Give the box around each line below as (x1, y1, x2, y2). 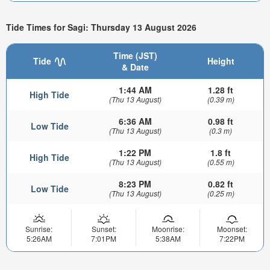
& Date (121, 61, 149, 74)
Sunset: (91, 224, 116, 234)
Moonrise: (151, 224, 184, 234)
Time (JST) (113, 49, 157, 62)
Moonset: (216, 224, 247, 234)
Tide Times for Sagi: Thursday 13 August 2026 (6, 21, 196, 34)
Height (207, 55, 234, 67)
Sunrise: (25, 224, 52, 234)
